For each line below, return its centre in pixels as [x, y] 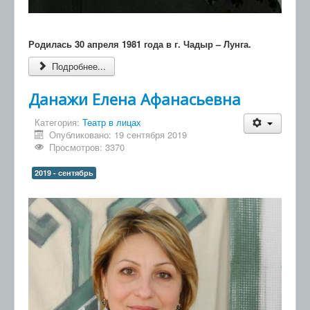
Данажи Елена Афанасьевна [135, 99]
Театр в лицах [112, 122]
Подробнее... [78, 66]
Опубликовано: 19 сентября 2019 [118, 135]
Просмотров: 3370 [87, 147]
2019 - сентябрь [64, 173]
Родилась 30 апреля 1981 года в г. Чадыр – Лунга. [140, 44]
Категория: [58, 122]
